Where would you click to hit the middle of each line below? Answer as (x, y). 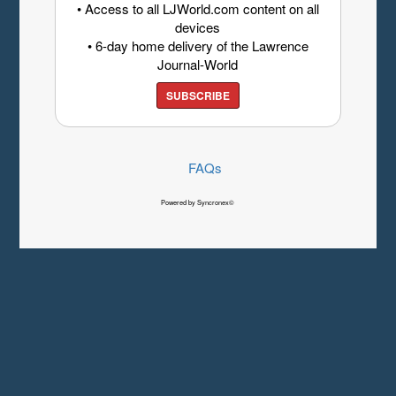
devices (198, 27)
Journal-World (198, 64)
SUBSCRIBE (198, 95)
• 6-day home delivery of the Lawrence (198, 45)
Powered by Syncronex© (198, 202)
